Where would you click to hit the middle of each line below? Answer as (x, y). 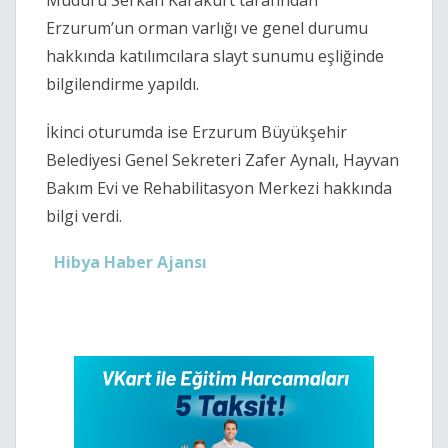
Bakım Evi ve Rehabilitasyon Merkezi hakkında (219, 188)
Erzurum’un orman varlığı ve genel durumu (207, 28)
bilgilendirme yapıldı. (122, 84)
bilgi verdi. (84, 216)
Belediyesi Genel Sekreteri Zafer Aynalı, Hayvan (222, 160)
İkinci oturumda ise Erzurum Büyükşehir (196, 132)
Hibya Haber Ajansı (130, 262)
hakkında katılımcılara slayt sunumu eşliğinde (215, 56)
